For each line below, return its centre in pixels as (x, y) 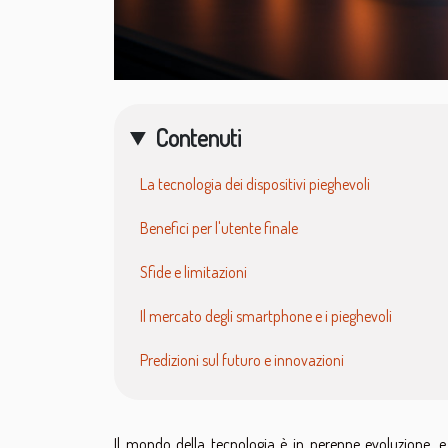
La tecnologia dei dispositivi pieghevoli (255, 183)
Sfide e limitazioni (193, 271)
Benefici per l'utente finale (219, 227)
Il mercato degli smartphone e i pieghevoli (266, 315)
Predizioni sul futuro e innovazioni (242, 359)
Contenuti (198, 137)
